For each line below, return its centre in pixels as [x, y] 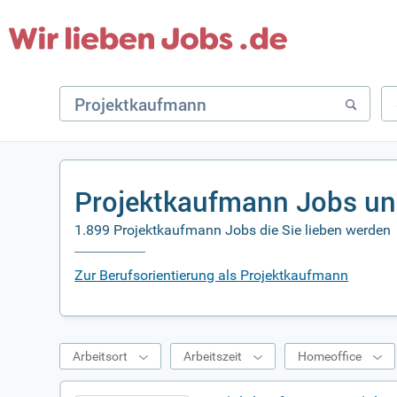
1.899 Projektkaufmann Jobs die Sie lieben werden [233, 230]
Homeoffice [330, 356]
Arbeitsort [101, 356]
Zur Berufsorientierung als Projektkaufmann [212, 275]
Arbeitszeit [213, 356]
